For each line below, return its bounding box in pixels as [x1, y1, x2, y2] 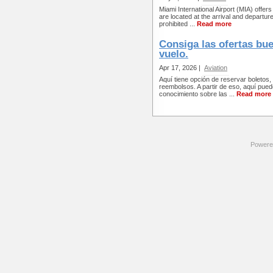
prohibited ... [159, 20, 197, 27]
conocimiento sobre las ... [159, 90, 236, 97]
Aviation [204, 64, 227, 71]
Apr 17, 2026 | [159, 64, 202, 71]
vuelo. [159, 48, 188, 60]
